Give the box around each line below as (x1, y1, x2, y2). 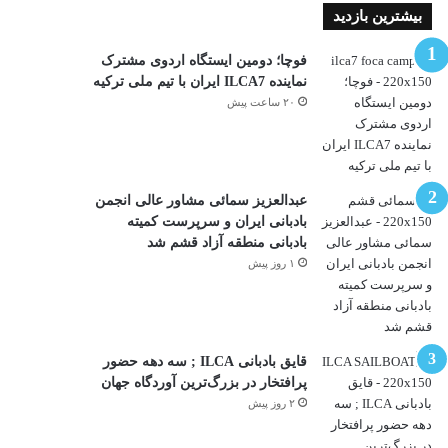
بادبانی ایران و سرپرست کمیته (126, 213, 307, 229)
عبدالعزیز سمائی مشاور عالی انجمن (94, 192, 307, 208)
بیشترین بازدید (332, 7, 422, 24)
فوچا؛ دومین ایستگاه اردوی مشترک (100, 52, 307, 68)
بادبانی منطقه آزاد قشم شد (146, 234, 307, 250)
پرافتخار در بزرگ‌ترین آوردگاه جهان (100, 374, 307, 390)
